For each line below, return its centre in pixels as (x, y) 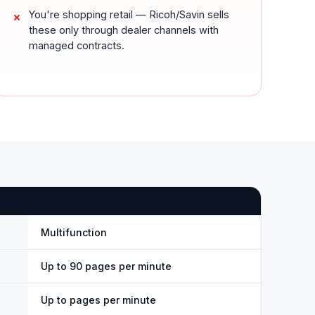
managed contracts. (77, 45)
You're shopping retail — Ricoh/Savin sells (129, 14)
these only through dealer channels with (124, 30)
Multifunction (74, 232)
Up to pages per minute (98, 300)
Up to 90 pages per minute (106, 266)
